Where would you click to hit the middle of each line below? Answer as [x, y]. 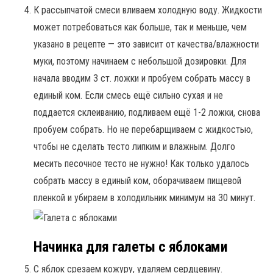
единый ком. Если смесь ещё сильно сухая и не [128, 95]
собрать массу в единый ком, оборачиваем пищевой [137, 180]
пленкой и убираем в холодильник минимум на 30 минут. [144, 197]
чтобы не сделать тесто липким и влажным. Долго [134, 146]
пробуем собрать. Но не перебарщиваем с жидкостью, [143, 129]
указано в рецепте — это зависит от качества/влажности [146, 44]
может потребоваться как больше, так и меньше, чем [140, 27]
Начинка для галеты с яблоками [131, 246]
